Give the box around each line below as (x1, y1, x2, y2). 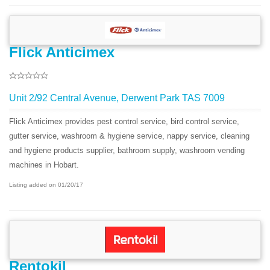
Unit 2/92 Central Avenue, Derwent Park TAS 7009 (9, 93, 225, 104)
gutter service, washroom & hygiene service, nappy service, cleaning (9, 131, 250, 141)
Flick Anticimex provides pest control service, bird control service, (9, 117, 239, 127)
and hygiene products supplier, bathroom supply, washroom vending (9, 146, 245, 155)
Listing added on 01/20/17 (9, 181, 83, 189)
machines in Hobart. (9, 160, 79, 170)
